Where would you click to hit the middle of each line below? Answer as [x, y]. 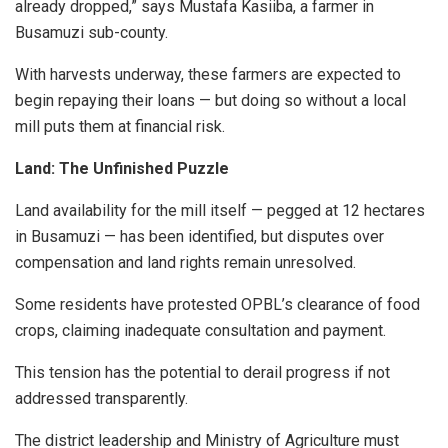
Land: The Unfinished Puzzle [122, 169]
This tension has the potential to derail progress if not [202, 373]
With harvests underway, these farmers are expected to [208, 75]
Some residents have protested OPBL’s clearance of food [217, 305]
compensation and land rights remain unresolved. [185, 263]
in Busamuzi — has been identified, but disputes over [199, 237]
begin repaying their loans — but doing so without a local [210, 101]
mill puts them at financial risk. [120, 127]
